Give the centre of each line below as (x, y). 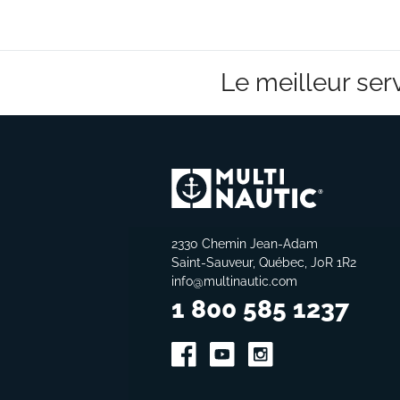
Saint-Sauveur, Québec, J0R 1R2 (264, 263)
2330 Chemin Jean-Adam (245, 244)
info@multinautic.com (234, 282)
